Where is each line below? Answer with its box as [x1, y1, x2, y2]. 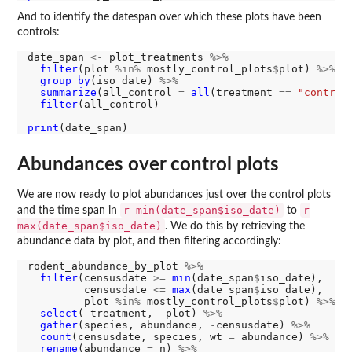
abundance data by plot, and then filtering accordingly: [17, 235, 281, 247]
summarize [39, 86, 97, 99]
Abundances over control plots [17, 155, 279, 174]
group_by [39, 75, 90, 87]
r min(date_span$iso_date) [123, 203, 280, 216]
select [39, 306, 78, 319]
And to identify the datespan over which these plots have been [17, 12, 321, 24]
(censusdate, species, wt [71, 330, 229, 343]
